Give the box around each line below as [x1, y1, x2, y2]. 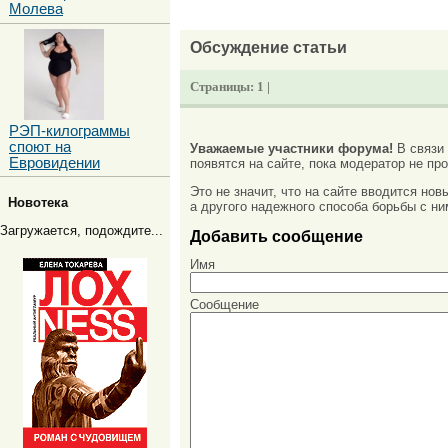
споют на [9, 138, 71, 155]
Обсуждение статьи [190, 38, 347, 57]
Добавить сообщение [190, 226, 363, 245]
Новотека [8, 195, 68, 211]
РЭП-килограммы [9, 122, 130, 139]
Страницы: [190, 79, 257, 95]
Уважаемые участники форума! [190, 140, 393, 156]
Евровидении [9, 154, 100, 171]
